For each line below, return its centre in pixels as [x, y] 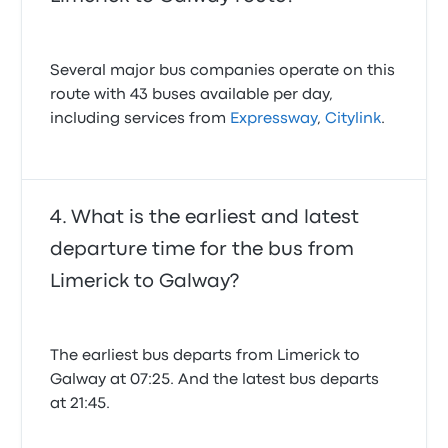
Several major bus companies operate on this [223, 71]
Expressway [274, 119]
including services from [140, 119]
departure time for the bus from [202, 249]
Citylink [353, 119]
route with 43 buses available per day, [192, 95]
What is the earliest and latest [215, 217]
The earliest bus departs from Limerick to [205, 356]
